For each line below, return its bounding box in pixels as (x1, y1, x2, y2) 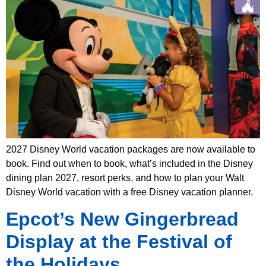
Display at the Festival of (6, 231, 232, 253)
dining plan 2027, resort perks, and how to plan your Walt (6, 172, 244, 183)
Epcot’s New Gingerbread (6, 208, 239, 230)
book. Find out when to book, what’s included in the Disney (6, 158, 253, 169)
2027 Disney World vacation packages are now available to (6, 144, 255, 154)
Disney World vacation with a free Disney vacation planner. (6, 186, 253, 197)
